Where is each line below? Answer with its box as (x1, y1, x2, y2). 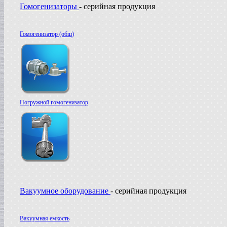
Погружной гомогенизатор (20, 99, 88, 106)
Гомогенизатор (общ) (20, 30, 74, 37)
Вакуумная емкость (20, 215, 69, 222)
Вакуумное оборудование (20, 186, 110, 195)
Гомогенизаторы (20, 2, 79, 11)
